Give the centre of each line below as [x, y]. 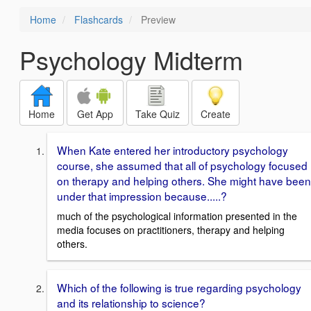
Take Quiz [158, 114]
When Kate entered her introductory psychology [173, 150]
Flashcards [99, 19]
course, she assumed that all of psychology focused [182, 165]
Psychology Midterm [131, 59]
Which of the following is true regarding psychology [179, 287]
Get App [95, 114]
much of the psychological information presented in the [177, 216]
